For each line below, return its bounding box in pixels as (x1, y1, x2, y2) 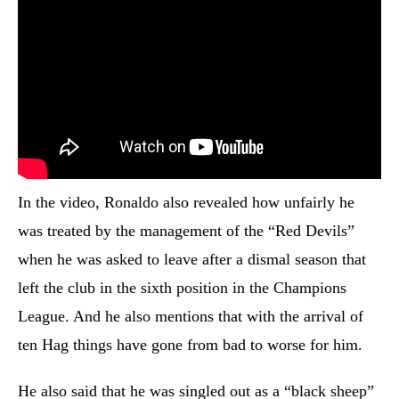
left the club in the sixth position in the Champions (18, 279, 346, 297)
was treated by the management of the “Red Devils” (18, 222, 354, 240)
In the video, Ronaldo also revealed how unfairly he (18, 193, 354, 211)
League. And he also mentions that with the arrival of (18, 307, 363, 325)
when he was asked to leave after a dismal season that (18, 250, 366, 268)
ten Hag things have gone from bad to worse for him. (18, 336, 367, 354)
